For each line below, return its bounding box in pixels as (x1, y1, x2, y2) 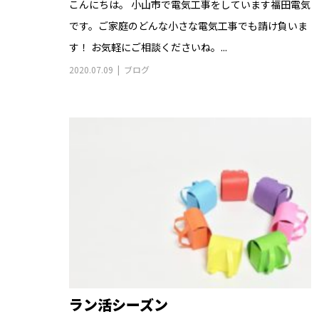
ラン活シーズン (69, 294, 168, 315)
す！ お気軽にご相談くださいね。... (69, 40, 227, 55)
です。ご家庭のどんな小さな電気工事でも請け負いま (69, 19, 308, 33)
